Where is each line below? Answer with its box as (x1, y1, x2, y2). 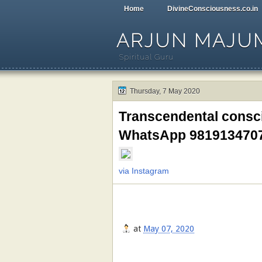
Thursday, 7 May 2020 (130, 87, 200, 95)
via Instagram (119, 166, 169, 175)
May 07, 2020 (143, 224, 194, 234)
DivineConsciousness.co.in (167, 5, 258, 13)
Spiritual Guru (119, 53, 174, 61)
